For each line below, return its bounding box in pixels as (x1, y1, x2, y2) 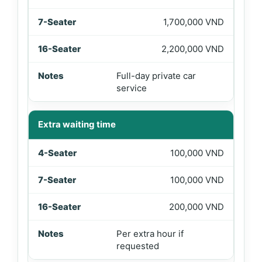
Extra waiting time (38, 119, 116, 130)
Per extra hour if (116, 228, 184, 239)
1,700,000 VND (163, 16, 224, 27)
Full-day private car (116, 70, 196, 81)
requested (116, 240, 159, 251)
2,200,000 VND (161, 43, 224, 54)
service (116, 82, 147, 94)
